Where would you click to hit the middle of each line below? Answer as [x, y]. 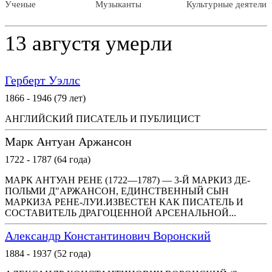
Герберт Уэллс [42, 80]
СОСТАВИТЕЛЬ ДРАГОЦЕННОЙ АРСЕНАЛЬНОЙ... [121, 213]
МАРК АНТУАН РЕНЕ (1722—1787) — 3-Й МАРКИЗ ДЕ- [127, 180]
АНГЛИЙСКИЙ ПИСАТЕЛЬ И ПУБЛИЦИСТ [103, 119]
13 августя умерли [89, 43]
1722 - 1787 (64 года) [48, 159]
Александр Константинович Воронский [108, 236]
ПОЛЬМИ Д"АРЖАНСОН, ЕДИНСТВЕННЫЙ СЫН [117, 191]
